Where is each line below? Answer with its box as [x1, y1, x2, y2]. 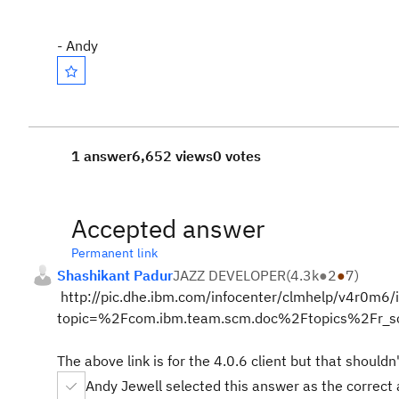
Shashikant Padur [57, 266, 173, 284]
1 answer [71, 147, 132, 165]
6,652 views [132, 147, 213, 165]
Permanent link [71, 245, 159, 261]
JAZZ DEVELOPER [173, 266, 286, 284]
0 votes [213, 147, 261, 165]
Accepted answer [71, 212, 265, 245]
